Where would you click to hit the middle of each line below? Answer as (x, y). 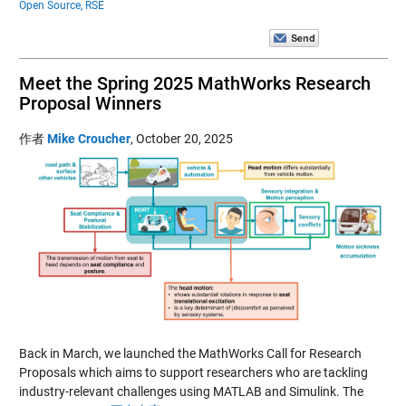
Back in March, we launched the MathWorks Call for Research (190, 353)
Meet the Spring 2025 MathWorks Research (194, 83)
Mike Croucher (88, 138)
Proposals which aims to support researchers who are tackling (193, 372)
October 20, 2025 (184, 138)
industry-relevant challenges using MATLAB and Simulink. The (191, 391)
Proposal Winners (90, 103)
